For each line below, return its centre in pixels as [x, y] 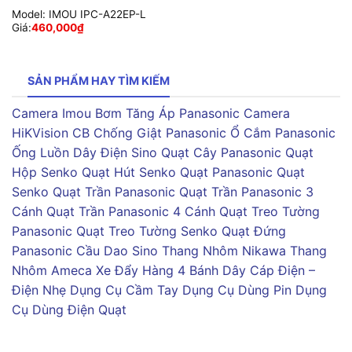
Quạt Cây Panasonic [221, 152]
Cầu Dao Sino [117, 250]
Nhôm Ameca [52, 270]
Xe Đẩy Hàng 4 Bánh [157, 270]
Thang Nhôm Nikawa [224, 250]
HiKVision [40, 132]
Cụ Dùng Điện [53, 309]
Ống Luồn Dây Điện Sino [84, 152]
